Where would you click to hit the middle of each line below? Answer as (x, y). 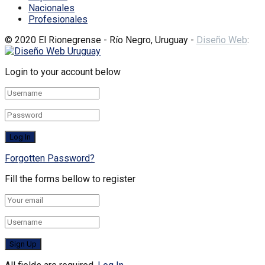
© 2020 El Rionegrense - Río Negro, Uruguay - (101, 40)
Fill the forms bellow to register (70, 179)
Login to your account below (63, 72)
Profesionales (58, 19)
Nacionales (51, 8)
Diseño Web (222, 40)
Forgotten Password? (50, 158)
